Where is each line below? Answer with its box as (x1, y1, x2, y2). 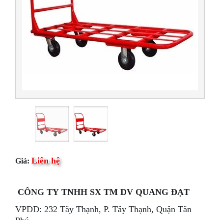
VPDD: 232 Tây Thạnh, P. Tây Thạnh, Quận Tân (15, 204, 192, 214)
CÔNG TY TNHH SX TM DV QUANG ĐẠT (18, 188, 190, 197)
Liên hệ (31, 156, 60, 165)
